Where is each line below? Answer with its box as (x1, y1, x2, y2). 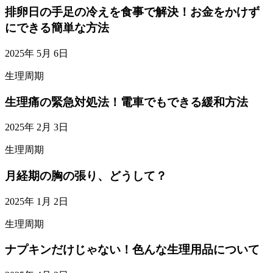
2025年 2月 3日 (5, 122, 68, 133)
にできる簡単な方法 (5, 21, 109, 35)
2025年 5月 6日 (5, 48, 68, 58)
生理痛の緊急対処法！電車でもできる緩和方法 (5, 95, 248, 108)
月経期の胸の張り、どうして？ (5, 169, 167, 182)
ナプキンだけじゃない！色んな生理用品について (5, 243, 260, 257)
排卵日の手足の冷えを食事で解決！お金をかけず (5, 5, 260, 19)
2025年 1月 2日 (5, 196, 68, 207)
